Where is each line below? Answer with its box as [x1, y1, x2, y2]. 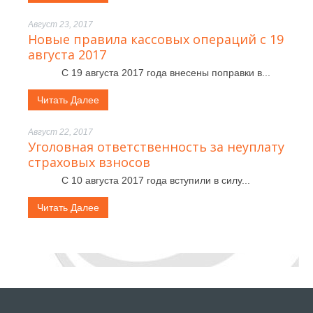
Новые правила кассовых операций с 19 [28, 31, 284, 48]
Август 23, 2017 [28, 20, 93, 29]
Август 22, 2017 [28, 127, 93, 137]
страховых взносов [28, 154, 150, 170]
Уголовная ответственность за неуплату [28, 138, 284, 155]
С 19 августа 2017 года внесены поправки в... [28, 67, 270, 78]
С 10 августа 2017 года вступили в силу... [28, 175, 250, 186]
